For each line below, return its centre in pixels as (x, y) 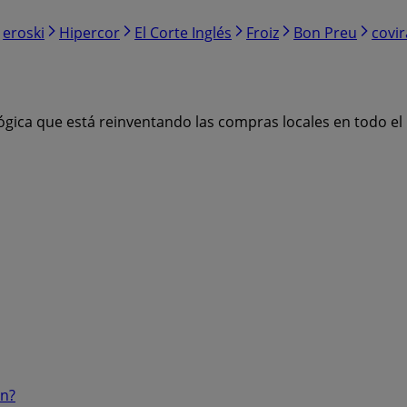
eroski (24, 33)
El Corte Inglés (183, 33)
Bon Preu (325, 33)
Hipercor (89, 33)
